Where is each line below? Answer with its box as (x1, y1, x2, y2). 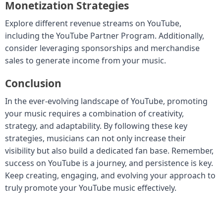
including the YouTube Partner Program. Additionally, (5, 30, 204, 41)
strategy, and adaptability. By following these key (5, 120, 187, 131)
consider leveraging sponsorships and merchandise (5, 42, 200, 54)
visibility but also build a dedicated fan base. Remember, (5, 145, 214, 156)
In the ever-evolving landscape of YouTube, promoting (5, 95, 208, 107)
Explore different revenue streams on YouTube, (5, 17, 181, 29)
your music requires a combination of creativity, (5, 108, 184, 119)
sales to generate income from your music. (5, 55, 166, 66)
